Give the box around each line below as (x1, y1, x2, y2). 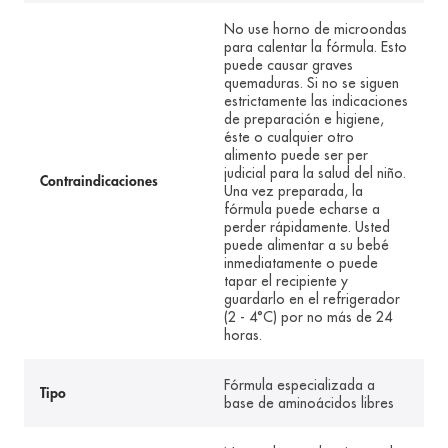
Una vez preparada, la (224, 182, 363, 201)
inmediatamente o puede (224, 254, 378, 273)
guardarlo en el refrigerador (224, 290, 400, 309)
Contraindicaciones (40, 174, 158, 189)
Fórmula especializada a (224, 376, 375, 395)
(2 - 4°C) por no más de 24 (224, 308, 392, 327)
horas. (224, 326, 262, 345)
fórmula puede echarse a (224, 200, 380, 219)
